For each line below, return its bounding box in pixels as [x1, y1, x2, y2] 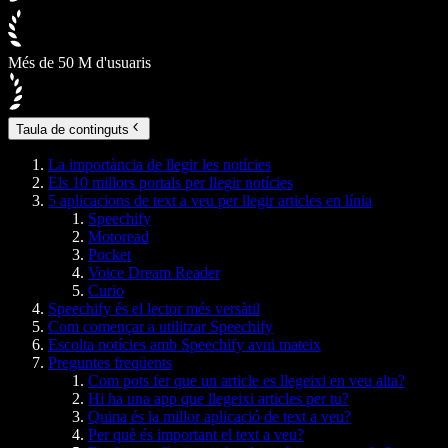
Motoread [88, 227, 149, 245]
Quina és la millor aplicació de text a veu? [88, 407, 351, 425]
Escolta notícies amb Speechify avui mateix [48, 335, 321, 353]
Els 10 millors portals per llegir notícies [48, 173, 293, 191]
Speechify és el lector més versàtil [48, 299, 260, 317]
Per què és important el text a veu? [88, 425, 304, 443]
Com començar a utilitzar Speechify [48, 317, 273, 335]
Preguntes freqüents [48, 353, 172, 371]
